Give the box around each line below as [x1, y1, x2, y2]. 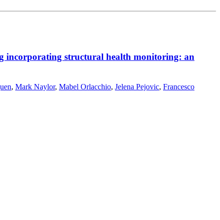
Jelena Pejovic [115, 82, 159, 91]
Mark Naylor [15, 82, 55, 91]
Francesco [163, 82, 194, 91]
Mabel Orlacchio [59, 82, 111, 91]
